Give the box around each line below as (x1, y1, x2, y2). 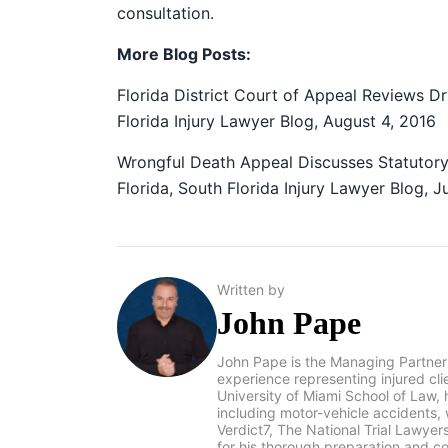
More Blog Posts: (117, 44, 251, 64)
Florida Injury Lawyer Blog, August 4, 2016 (117, 111, 436, 131)
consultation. (117, 3, 214, 23)
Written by (217, 281, 285, 298)
